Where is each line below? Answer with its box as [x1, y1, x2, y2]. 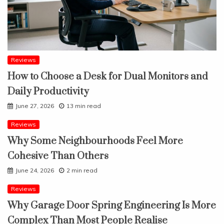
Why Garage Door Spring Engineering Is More [7, 199, 216, 212]
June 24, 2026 [15, 166, 54, 174]
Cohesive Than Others [7, 150, 108, 163]
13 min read [66, 102, 101, 110]
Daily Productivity [7, 85, 89, 98]
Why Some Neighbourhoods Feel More [7, 135, 183, 148]
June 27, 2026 [15, 102, 54, 110]
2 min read [66, 166, 97, 174]
